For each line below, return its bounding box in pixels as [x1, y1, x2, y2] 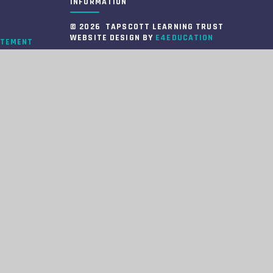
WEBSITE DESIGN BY [70, 32, 156, 43]
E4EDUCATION [155, 32, 214, 43]
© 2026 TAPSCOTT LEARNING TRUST [70, 21, 224, 32]
